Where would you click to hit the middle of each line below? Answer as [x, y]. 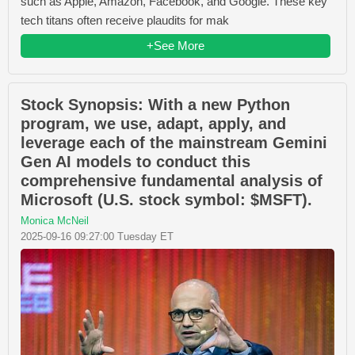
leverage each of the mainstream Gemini [174, 142]
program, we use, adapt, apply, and [153, 123]
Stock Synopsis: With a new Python [155, 104]
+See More [176, 45]
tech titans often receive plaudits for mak [125, 20]
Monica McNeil [55, 220]
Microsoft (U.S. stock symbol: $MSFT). [166, 199]
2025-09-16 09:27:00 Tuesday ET [97, 236]
